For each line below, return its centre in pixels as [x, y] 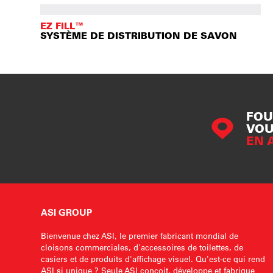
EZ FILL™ [62, 26]
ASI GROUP [67, 212]
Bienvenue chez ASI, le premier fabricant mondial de [140, 236]
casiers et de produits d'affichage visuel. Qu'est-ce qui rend [153, 259]
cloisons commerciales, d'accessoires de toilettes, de [142, 247]
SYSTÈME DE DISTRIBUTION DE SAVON [139, 36]
